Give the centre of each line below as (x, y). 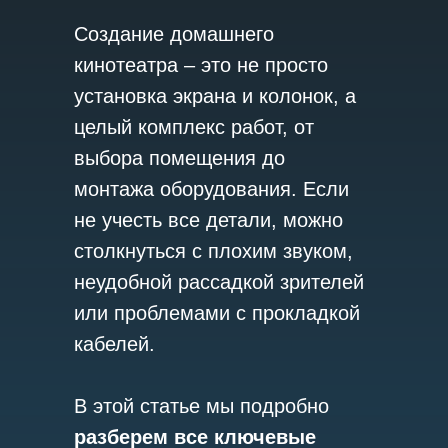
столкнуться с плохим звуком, (213, 251)
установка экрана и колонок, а (215, 96)
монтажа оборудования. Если (211, 189)
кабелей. (114, 344)
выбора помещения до (179, 158)
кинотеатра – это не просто (201, 65)
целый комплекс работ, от (194, 127)
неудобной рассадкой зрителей (219, 282)
